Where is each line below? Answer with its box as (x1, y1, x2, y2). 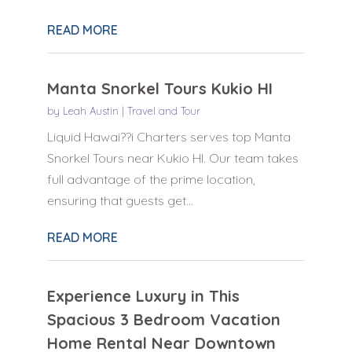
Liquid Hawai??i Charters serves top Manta (46, 128, 291, 145)
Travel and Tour (126, 104, 200, 117)
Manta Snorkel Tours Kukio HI (46, 78, 273, 98)
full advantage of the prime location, (46, 170, 255, 187)
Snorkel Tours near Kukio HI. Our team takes (46, 149, 299, 166)
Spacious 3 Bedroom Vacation (46, 309, 280, 329)
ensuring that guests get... (46, 192, 193, 208)
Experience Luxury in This (46, 285, 240, 306)
